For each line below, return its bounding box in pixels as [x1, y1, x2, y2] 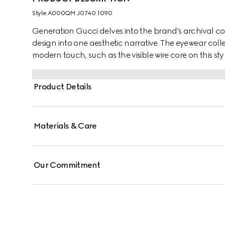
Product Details [34, 82, 92, 91]
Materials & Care [34, 121, 97, 131]
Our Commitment [34, 160, 100, 170]
